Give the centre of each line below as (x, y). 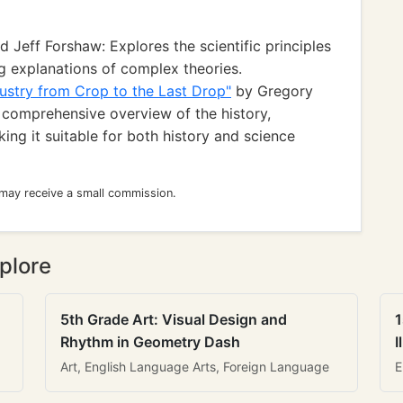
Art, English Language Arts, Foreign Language (195, 367)
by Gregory (272, 91)
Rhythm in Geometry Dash (150, 342)
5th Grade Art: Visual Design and (174, 319)
